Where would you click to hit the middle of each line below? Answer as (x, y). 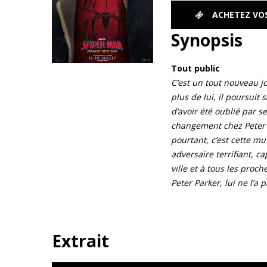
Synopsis (207, 40)
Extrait (80, 241)
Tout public (195, 68)
